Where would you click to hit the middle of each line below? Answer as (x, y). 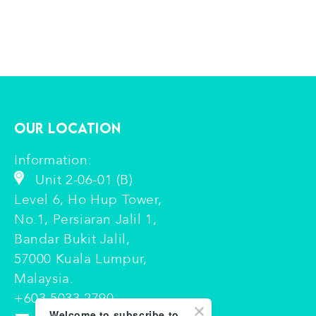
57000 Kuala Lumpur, (81, 259)
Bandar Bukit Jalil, (72, 239)
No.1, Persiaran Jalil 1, (86, 219)
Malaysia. (44, 279)
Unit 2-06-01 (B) (84, 180)
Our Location (68, 128)
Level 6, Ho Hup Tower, (88, 200)
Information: (53, 160)
